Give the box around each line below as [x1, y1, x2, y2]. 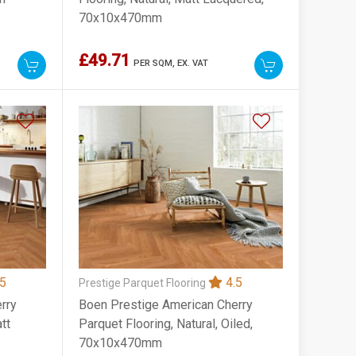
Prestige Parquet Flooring [79, 276, 209, 289]
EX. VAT [177, 57, 209, 68]
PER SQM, [133, 57, 178, 68]
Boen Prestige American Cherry [79, 296, 253, 312]
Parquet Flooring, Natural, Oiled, [79, 315, 253, 331]
